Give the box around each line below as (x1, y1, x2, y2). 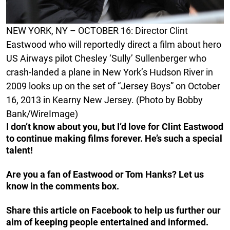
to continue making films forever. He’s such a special (6, 132, 222, 144)
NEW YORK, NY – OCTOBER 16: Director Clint (6, 25, 188, 36)
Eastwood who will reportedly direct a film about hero (6, 39, 221, 50)
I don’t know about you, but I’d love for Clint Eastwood (6, 121, 223, 132)
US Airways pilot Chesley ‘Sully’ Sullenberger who (6, 52, 206, 64)
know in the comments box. (6, 180, 119, 191)
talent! (6, 144, 33, 156)
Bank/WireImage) (6, 108, 78, 119)
